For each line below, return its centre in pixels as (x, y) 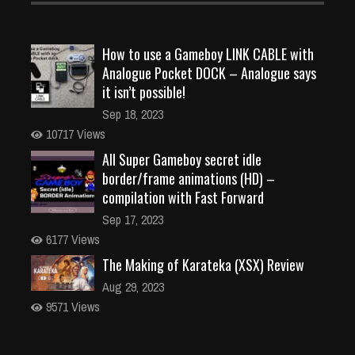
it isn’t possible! (144, 92)
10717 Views (74, 134)
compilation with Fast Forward (183, 198)
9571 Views (71, 307)
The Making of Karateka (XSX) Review (203, 265)
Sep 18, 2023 (133, 115)
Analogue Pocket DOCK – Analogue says (209, 73)
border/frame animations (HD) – (189, 179)
